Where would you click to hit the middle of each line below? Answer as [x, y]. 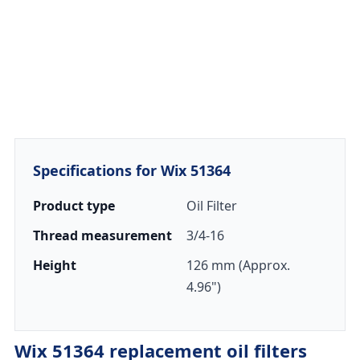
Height [54, 265]
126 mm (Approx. [238, 265]
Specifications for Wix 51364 [131, 170]
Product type [74, 206]
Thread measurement [102, 235]
